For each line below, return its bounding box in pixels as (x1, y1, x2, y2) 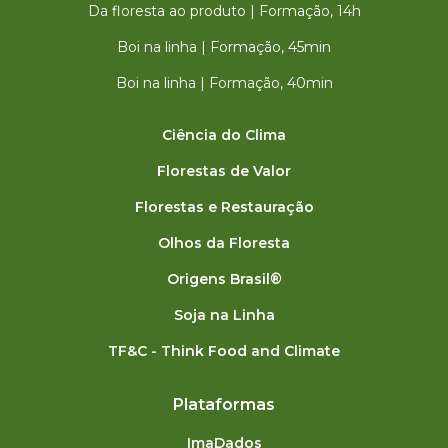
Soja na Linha (173, 306, 275, 324)
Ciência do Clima (162, 126, 286, 144)
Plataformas (173, 395, 275, 414)
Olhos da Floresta (158, 234, 290, 252)
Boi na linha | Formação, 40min (115, 74, 333, 92)
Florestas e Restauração (134, 198, 314, 216)
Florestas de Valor (157, 162, 291, 180)
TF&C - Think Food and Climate (108, 342, 340, 360)
